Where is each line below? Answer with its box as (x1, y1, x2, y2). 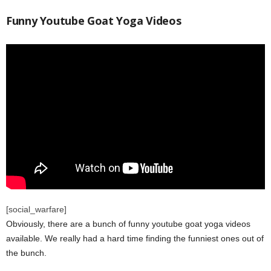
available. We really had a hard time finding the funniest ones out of (6, 233, 264, 244)
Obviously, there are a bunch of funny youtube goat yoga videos (6, 219, 250, 229)
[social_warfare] (6, 204, 67, 215)
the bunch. (6, 248, 47, 258)
